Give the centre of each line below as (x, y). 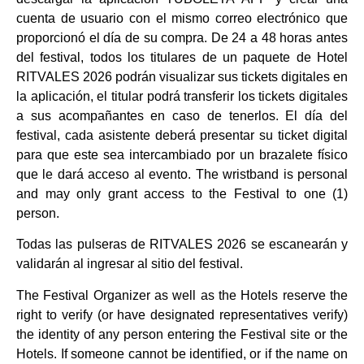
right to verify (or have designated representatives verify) (182, 314)
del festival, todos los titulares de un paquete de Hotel (182, 57)
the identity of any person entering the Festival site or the (182, 334)
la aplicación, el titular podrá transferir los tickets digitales (182, 96)
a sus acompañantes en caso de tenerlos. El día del (182, 115)
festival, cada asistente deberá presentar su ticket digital (182, 135)
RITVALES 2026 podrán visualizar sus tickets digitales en (182, 76)
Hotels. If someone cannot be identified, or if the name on (182, 353)
